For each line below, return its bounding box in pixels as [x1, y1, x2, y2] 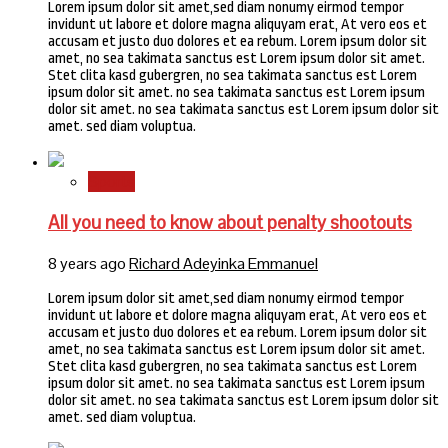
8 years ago [48, 253, 129, 275]
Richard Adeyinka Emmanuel [129, 253, 318, 275]
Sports [88, 170, 135, 192]
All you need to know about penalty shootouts [48, 210, 412, 234]
